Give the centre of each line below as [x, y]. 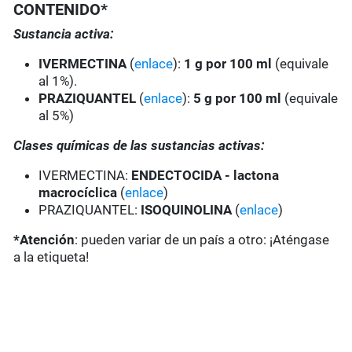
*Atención [44, 240]
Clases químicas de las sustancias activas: [139, 146]
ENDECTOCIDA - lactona [205, 176]
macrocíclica [80, 193]
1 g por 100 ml [230, 64]
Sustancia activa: [64, 34]
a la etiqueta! [51, 257]
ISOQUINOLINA [187, 210]
